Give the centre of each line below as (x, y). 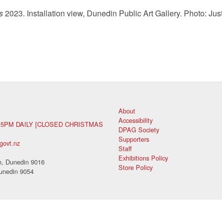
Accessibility (136, 120)
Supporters (134, 139)
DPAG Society (139, 129)
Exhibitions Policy (143, 158)
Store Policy (136, 167)
